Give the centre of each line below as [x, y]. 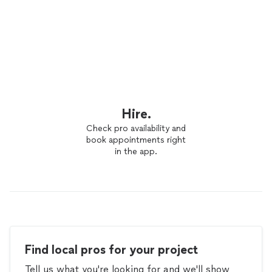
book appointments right [136, 140]
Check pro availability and [136, 128]
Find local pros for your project [111, 250]
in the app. [136, 151]
